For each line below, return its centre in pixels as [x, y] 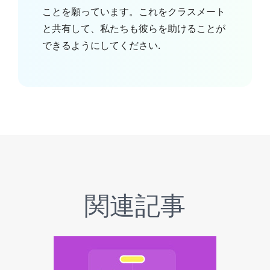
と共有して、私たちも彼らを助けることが [134, 28]
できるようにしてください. [101, 45]
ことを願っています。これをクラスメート [134, 11]
